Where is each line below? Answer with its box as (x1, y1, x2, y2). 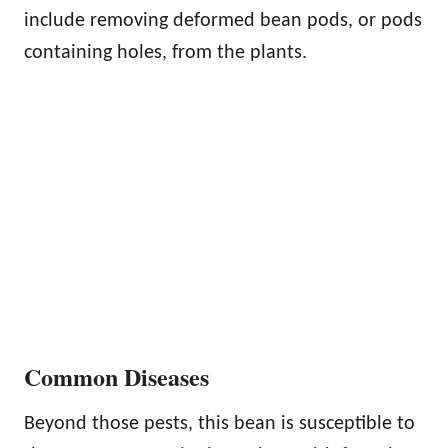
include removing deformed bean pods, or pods (24, 10, 422, 31)
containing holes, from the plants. (24, 42, 307, 63)
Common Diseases (24, 358, 209, 394)
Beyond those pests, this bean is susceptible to (24, 413, 415, 434)
